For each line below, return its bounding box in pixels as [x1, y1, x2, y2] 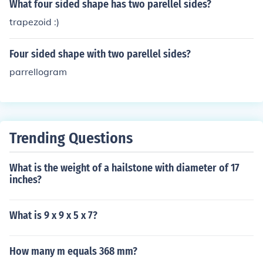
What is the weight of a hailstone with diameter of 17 [9, 161, 240, 174]
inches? [9, 173, 42, 186]
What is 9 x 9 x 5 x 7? [9, 209, 97, 222]
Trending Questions [9, 129, 133, 147]
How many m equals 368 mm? [9, 245, 137, 258]
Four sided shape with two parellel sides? [9, 48, 191, 60]
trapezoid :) [9, 16, 59, 28]
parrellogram [9, 66, 67, 77]
